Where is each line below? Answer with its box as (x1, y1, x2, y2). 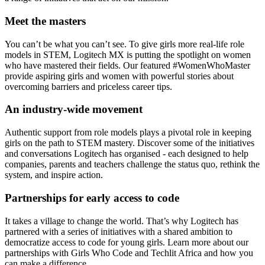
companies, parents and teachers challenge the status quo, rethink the (5, 159, 260, 170)
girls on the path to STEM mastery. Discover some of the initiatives (5, 138, 254, 148)
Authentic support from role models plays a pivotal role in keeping (5, 127, 251, 138)
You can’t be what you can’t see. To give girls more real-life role (5, 38, 244, 49)
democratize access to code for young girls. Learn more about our (5, 237, 248, 247)
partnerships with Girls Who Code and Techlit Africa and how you (5, 247, 253, 258)
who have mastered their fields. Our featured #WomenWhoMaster (5, 60, 250, 70)
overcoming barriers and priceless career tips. (5, 81, 172, 92)
